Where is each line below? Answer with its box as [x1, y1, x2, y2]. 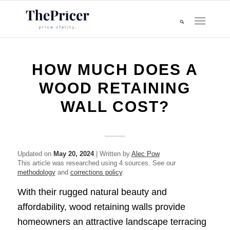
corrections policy [70, 168, 122, 176]
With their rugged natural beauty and [17, 187, 167, 198]
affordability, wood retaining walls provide [17, 202, 185, 213]
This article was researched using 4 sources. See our [17, 159, 176, 167]
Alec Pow [131, 150, 160, 158]
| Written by [93, 150, 131, 158]
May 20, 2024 [53, 150, 94, 158]
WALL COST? [60, 98, 169, 115]
